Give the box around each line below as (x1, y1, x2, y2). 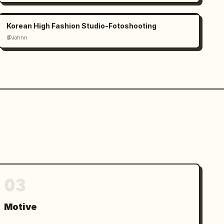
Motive (4, 201, 37, 212)
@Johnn (6, 34, 28, 40)
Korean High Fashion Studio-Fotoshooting (6, 21, 157, 30)
